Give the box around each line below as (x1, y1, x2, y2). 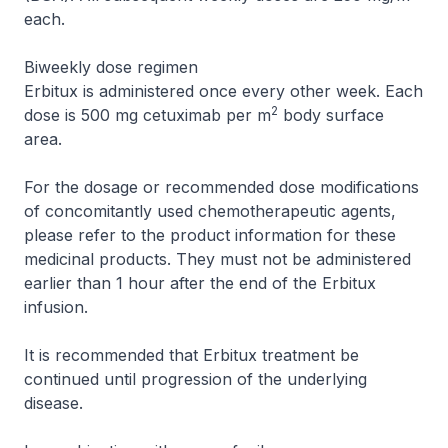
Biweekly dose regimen (24, 57, 198, 77)
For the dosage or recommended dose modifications (24, 177, 419, 197)
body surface (278, 105, 384, 125)
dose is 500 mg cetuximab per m (24, 105, 271, 125)
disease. (24, 393, 83, 413)
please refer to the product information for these (24, 225, 396, 245)
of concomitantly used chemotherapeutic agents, (24, 201, 396, 221)
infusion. (24, 297, 88, 317)
